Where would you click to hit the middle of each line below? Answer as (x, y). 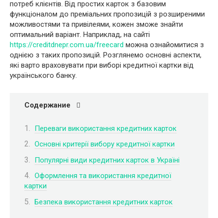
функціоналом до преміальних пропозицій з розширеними (107, 14)
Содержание (47, 105)
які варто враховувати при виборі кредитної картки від (102, 65)
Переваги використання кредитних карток (106, 128)
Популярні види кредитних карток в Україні (107, 160)
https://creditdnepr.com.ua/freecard (67, 45)
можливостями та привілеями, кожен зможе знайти (96, 24)
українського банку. (43, 75)
